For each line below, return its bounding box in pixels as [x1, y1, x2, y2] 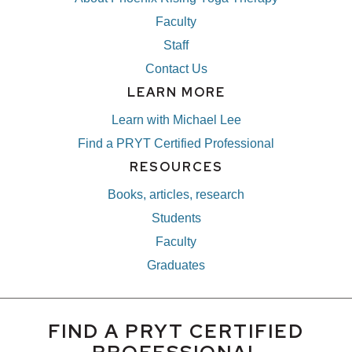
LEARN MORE [126, 84, 225, 101]
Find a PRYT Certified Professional [78, 137, 274, 150]
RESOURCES [129, 159, 223, 175]
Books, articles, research [108, 188, 244, 201]
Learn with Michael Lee [111, 113, 241, 126]
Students [151, 211, 201, 225]
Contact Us [145, 62, 207, 75]
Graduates [147, 258, 205, 272]
